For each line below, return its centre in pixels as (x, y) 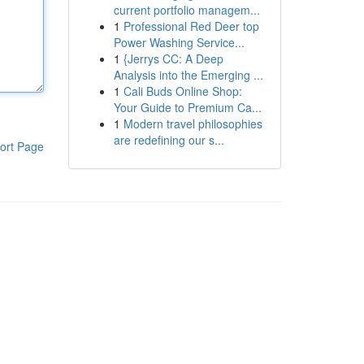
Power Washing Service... (179, 42)
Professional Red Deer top (191, 26)
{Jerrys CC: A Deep (173, 58)
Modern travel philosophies (193, 123)
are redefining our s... (169, 140)
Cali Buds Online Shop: (182, 91)
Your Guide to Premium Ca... (187, 107)
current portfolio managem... (186, 10)
